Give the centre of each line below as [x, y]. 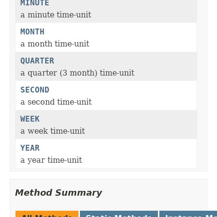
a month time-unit [55, 44]
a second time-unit [56, 102]
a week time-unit [53, 131]
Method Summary [59, 193]
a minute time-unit [56, 15]
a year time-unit [51, 160]
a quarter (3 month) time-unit [77, 73]
